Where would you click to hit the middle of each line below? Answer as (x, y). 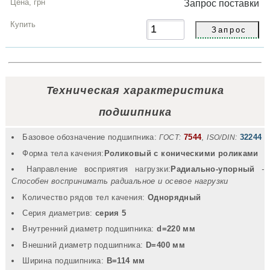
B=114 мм (126, 261)
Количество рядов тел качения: (85, 197)
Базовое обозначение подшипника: (90, 137)
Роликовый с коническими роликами (181, 153)
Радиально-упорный (213, 169)
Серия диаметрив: (59, 213)
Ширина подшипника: (64, 261)
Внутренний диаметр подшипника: (90, 229)
